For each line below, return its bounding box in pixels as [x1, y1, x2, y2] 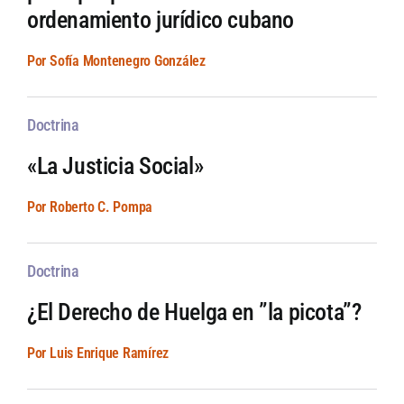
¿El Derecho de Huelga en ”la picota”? [26, 298, 362, 326]
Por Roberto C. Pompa [26, 198, 153, 216]
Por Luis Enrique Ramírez [26, 344, 170, 363]
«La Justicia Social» [26, 152, 204, 180]
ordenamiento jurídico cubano [26, 6, 295, 34]
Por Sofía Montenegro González [26, 52, 207, 70]
